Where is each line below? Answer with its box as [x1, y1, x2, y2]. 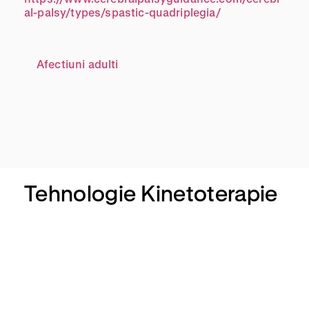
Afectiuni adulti [37, 57, 119, 71]
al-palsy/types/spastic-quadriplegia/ [24, 6, 221, 19]
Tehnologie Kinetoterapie [24, 180, 278, 206]
